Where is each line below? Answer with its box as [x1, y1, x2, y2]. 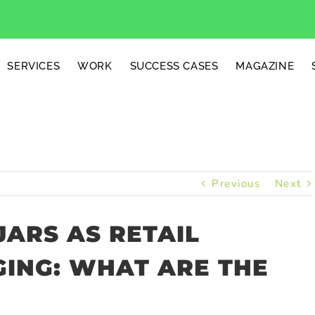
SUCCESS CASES [129, 60, 219, 72]
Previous [212, 176, 261, 191]
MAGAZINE [236, 60, 295, 72]
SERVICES [7, 60, 60, 72]
